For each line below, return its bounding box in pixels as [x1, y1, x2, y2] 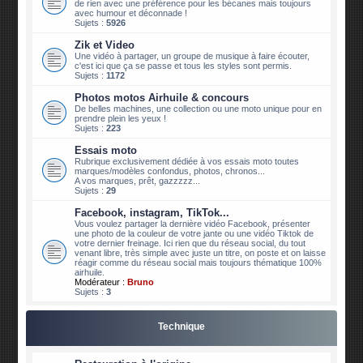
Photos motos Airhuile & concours [75, 92, 250, 105]
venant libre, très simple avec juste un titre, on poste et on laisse [75, 248, 327, 258]
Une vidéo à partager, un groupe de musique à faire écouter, [75, 51, 310, 62]
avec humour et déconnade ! [75, 8, 188, 19]
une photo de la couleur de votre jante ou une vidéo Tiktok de [75, 228, 314, 239]
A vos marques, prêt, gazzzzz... [75, 176, 201, 186]
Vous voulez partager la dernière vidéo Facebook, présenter [75, 219, 311, 229]
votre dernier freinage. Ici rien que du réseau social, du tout [75, 238, 306, 249]
